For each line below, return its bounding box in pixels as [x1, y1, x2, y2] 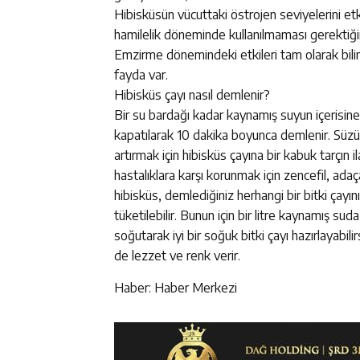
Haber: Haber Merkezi [114, 279, 237, 296]
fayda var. [114, 66, 168, 83]
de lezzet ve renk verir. [114, 247, 240, 264]
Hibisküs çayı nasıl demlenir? [114, 86, 270, 103]
